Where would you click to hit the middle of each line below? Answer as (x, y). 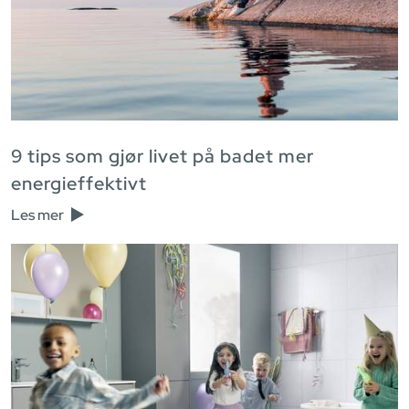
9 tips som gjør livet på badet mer (163, 157)
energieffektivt (79, 184)
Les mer (39, 215)
